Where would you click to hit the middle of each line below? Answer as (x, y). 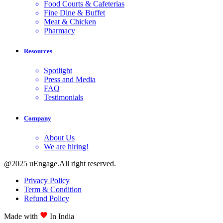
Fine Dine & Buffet (74, 13)
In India (62, 216)
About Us (59, 137)
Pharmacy (59, 31)
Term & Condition (53, 189)
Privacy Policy (47, 180)
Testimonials (63, 98)
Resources (38, 51)
